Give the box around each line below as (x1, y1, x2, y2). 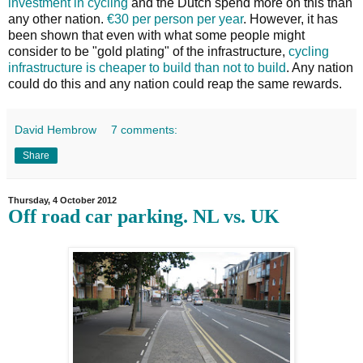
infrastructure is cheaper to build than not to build (8, 61, 286, 75)
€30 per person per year (107, 12, 243, 27)
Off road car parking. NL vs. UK (8, 205, 280, 228)
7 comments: (111, 123, 178, 137)
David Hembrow (15, 123, 96, 137)
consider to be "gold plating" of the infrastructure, (8, 45, 288, 59)
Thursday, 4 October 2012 (8, 195, 117, 206)
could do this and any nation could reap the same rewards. (8, 77, 342, 92)
